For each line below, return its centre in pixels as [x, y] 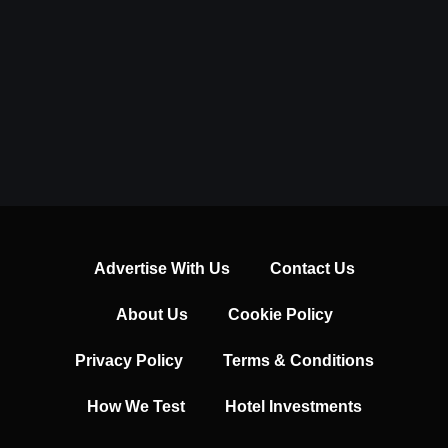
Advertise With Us [161, 268]
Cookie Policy [280, 314]
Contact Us [312, 268]
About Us [151, 314]
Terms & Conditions [298, 360]
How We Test [135, 406]
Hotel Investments [293, 406]
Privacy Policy [128, 360]
